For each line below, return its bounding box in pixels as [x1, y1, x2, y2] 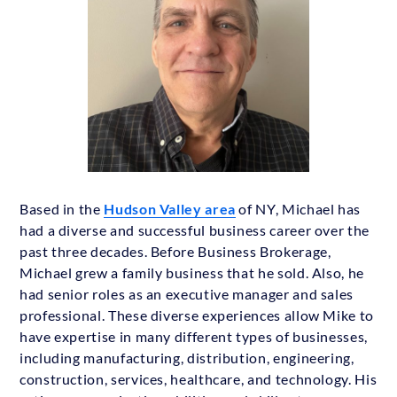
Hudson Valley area [104, 200, 236, 218]
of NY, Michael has [235, 200, 362, 218]
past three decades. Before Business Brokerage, [19, 243, 331, 261]
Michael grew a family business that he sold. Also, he [19, 264, 364, 282]
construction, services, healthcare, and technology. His [19, 370, 378, 388]
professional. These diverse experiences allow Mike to [19, 307, 374, 324]
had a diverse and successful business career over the [19, 222, 370, 239]
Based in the [19, 200, 105, 218]
